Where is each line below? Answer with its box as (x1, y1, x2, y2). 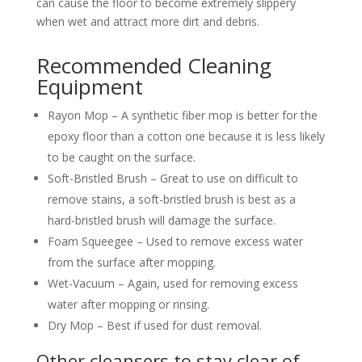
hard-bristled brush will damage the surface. (47, 212, 276, 228)
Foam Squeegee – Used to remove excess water (47, 233, 303, 249)
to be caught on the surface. (47, 149, 196, 165)
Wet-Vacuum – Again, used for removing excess (47, 275, 298, 291)
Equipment (36, 71, 143, 101)
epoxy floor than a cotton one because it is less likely (47, 128, 325, 144)
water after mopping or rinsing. (47, 296, 213, 312)
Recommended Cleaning (36, 50, 271, 80)
